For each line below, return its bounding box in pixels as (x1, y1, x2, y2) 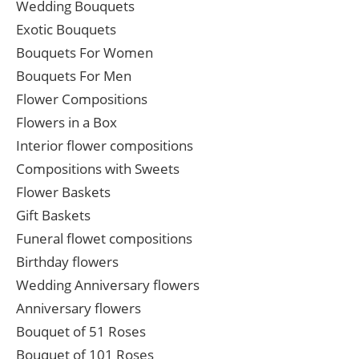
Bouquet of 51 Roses (16, 322, 146, 341)
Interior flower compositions (16, 136, 193, 155)
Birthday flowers (16, 252, 119, 272)
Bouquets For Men (16, 67, 131, 86)
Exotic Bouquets (16, 20, 116, 39)
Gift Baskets (16, 206, 91, 225)
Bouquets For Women (16, 43, 153, 63)
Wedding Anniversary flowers (16, 276, 200, 295)
